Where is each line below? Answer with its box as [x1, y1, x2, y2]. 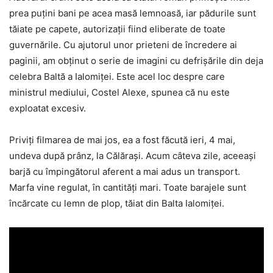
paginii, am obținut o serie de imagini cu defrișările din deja [9, 55, 263, 66]
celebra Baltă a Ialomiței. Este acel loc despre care [9, 71, 225, 82]
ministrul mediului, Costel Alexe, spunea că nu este [9, 87, 230, 98]
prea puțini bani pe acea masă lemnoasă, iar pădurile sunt [9, 7, 256, 19]
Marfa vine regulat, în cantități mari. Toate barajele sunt [9, 182, 246, 193]
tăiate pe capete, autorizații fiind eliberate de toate [9, 23, 225, 35]
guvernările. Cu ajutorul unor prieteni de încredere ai [9, 39, 237, 51]
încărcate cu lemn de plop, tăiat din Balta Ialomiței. [9, 197, 224, 209]
